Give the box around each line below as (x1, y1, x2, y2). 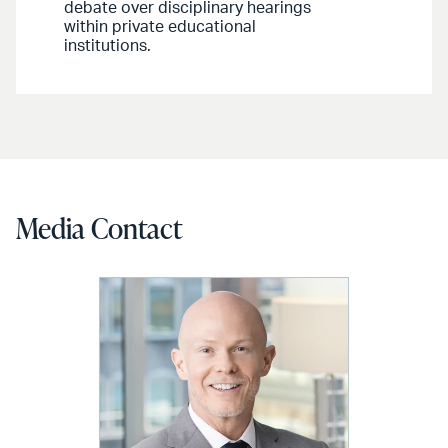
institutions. (64, 38, 151, 55)
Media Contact (16, 209, 182, 248)
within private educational (64, 19, 256, 36)
